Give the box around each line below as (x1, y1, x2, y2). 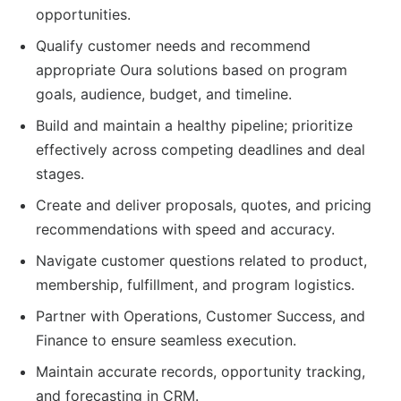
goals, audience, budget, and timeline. (36, 84, 292, 103)
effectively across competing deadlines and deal (36, 140, 365, 158)
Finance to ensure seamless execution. (36, 330, 296, 349)
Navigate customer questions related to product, (36, 251, 367, 269)
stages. (36, 164, 84, 183)
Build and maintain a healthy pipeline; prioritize (36, 115, 353, 134)
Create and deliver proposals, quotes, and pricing (36, 195, 371, 214)
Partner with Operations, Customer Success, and (36, 306, 365, 325)
